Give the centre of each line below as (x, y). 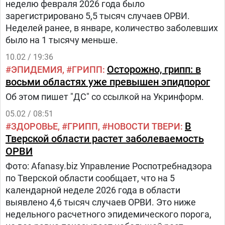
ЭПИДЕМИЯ (37, 70)
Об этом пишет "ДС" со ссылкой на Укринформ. (105, 97)
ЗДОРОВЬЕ (34, 126)
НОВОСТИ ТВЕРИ (144, 126)
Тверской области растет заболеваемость (105, 139)
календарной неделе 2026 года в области (93, 190)
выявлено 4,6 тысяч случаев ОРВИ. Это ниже (101, 202)
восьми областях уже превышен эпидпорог (108, 82)
